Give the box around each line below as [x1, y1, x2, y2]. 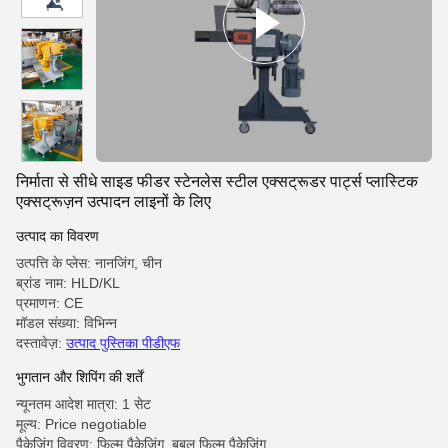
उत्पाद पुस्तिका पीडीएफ [66, 335, 180, 351]
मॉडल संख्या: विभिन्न [16, 315, 117, 331]
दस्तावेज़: [16, 335, 66, 351]
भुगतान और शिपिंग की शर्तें [16, 369, 143, 385]
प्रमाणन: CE [16, 295, 83, 311]
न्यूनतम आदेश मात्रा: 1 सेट [16, 396, 151, 412]
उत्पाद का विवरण [16, 228, 99, 244]
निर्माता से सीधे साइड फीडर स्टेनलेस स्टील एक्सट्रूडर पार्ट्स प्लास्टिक [16, 173, 418, 190]
